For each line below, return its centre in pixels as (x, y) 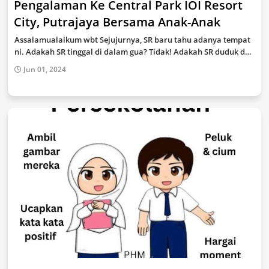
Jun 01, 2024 (45, 69)
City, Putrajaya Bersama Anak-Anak (117, 22)
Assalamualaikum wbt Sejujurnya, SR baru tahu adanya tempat (132, 40)
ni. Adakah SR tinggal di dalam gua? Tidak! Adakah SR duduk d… (133, 52)
